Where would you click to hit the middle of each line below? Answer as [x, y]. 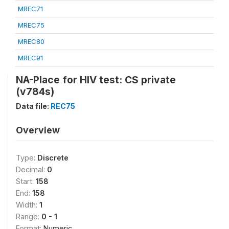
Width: [28, 205]
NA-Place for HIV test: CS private [96, 80]
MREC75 [31, 25]
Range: [29, 216]
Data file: [33, 106]
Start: [26, 181]
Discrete [53, 158]
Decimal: [31, 169]
